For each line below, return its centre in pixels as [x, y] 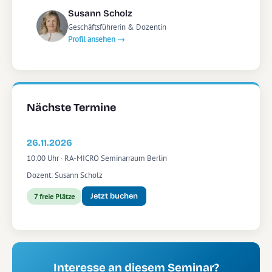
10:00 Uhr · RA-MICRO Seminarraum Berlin [97, 158]
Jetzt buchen [114, 196]
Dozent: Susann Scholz [65, 175]
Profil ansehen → [97, 39]
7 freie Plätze [54, 196]
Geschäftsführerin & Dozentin [117, 27]
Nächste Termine [71, 107]
